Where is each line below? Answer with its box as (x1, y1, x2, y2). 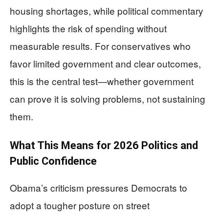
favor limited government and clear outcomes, (10, 57, 201, 70)
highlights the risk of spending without (10, 22, 167, 35)
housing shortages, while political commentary (10, 4, 203, 17)
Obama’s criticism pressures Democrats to (10, 181, 187, 194)
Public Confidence (10, 155, 97, 167)
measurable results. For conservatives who (10, 39, 191, 52)
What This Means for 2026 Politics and (10, 139, 198, 152)
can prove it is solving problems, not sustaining (10, 92, 205, 105)
